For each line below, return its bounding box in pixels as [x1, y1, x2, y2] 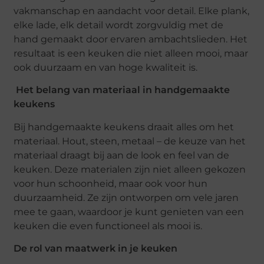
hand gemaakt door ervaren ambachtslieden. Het [14, 33, 248, 45]
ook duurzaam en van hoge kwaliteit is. [14, 61, 198, 73]
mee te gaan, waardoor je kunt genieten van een [14, 206, 245, 217]
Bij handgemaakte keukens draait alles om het [14, 121, 235, 133]
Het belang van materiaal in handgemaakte [16, 84, 230, 96]
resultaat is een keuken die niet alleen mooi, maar [14, 47, 249, 59]
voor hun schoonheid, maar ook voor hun [14, 177, 208, 189]
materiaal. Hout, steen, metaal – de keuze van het [14, 135, 246, 147]
